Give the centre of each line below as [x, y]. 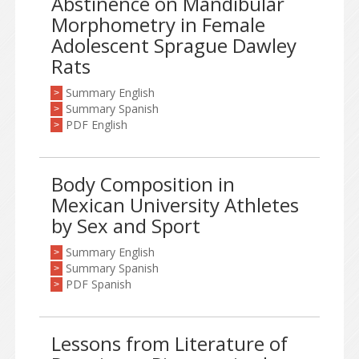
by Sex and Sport [126, 226]
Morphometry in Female [158, 24]
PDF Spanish [99, 284]
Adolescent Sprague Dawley [174, 45]
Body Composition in [143, 184]
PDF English [97, 125]
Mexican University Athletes [175, 205]
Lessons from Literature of [169, 343]
